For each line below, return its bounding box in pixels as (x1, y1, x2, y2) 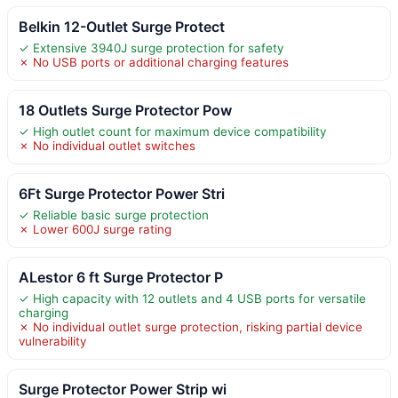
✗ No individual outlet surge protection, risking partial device (19, 319, 362, 334)
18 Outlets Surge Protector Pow (19, 100, 232, 119)
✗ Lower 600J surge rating (19, 221, 171, 236)
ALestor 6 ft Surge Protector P (19, 267, 223, 286)
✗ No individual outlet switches (19, 138, 195, 153)
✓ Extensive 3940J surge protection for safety (19, 40, 283, 55)
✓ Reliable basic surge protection (19, 207, 209, 222)
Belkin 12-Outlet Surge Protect (19, 17, 225, 36)
